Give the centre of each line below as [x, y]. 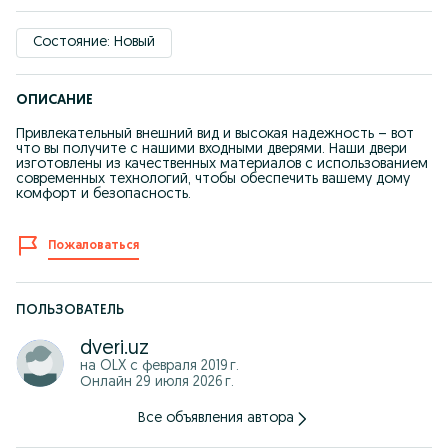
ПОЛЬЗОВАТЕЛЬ [70, 310]
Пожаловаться [93, 246]
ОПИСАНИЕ [54, 100]
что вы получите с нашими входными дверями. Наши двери [211, 149]
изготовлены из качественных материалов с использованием [222, 164]
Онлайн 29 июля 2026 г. [157, 382]
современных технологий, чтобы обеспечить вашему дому [213, 179]
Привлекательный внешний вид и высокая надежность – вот [215, 134]
